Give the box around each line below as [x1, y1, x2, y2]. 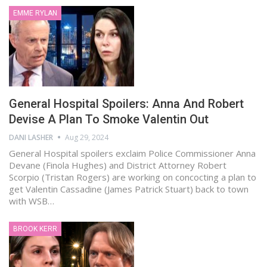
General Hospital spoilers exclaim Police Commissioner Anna [9, 147, 256, 159]
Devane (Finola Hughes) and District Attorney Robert [9, 159, 226, 171]
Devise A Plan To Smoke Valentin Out [9, 111, 209, 126]
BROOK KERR [13, 224, 57, 233]
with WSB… [9, 194, 54, 207]
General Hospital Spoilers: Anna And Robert [9, 96, 244, 111]
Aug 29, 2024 [65, 132, 108, 142]
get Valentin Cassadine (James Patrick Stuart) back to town [9, 182, 249, 195]
